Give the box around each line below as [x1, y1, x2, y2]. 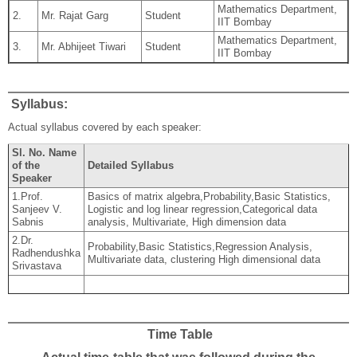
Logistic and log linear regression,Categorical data [87, 203, 317, 216]
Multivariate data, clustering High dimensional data [87, 253, 320, 266]
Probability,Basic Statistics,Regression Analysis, [87, 241, 312, 253]
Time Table [147, 328, 213, 342]
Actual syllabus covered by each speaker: [8, 121, 202, 134]
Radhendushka [11, 247, 80, 260]
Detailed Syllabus [87, 159, 174, 172]
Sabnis [11, 216, 44, 229]
